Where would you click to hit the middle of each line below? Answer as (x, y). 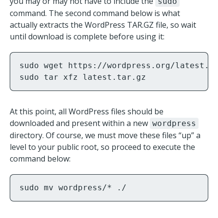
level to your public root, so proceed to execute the (102, 147)
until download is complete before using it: (87, 36)
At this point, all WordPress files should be (87, 111)
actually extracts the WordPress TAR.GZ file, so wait (103, 25)
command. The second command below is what (95, 13)
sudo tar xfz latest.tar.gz (83, 77)
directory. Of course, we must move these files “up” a (105, 135)
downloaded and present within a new (80, 123)
